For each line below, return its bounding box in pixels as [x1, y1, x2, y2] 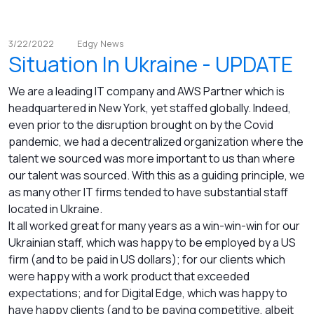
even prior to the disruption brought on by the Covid [8, 117, 273, 133]
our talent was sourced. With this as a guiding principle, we [8, 168, 305, 184]
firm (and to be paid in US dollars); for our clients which [8, 252, 285, 268]
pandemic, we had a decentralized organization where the [8, 134, 303, 150]
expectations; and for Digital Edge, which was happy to [8, 285, 287, 301]
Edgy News [77, 37, 124, 50]
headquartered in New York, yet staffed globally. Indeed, [8, 100, 291, 116]
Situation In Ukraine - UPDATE [8, 50, 293, 79]
